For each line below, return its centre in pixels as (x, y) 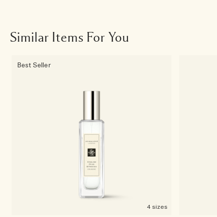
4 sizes (157, 207)
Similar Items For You (69, 38)
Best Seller (34, 66)
